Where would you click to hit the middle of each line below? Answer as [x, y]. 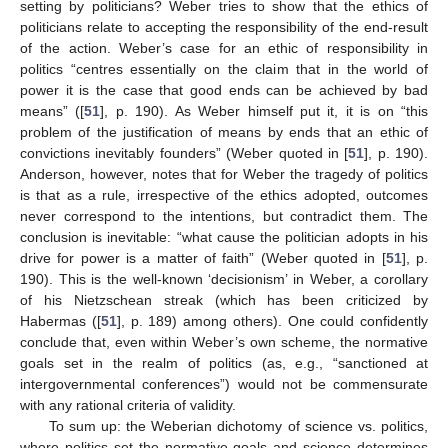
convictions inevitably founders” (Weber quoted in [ [184, 152]
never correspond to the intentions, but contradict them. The [224, 215]
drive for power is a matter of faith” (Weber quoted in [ [203, 257]
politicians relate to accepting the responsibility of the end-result [224, 26]
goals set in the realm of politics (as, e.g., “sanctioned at [224, 362]
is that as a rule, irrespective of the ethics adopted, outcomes [224, 194]
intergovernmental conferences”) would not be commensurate [224, 383]
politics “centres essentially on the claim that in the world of [224, 68]
